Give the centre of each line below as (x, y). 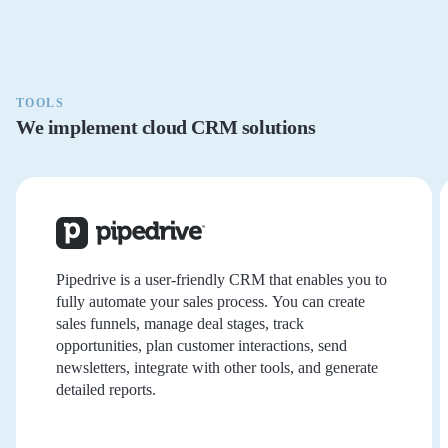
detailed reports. (106, 389)
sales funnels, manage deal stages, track (180, 323)
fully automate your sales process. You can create (210, 301)
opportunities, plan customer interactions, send (201, 345)
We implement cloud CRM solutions (166, 126)
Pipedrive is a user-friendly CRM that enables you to (221, 279)
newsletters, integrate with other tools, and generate (217, 367)
